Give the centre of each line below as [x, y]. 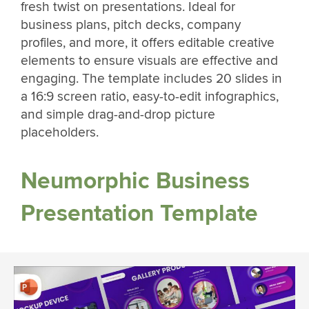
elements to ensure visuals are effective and [149, 61]
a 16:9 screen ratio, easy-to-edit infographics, [150, 97]
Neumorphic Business [135, 181]
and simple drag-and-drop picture [118, 115]
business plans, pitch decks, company [131, 25]
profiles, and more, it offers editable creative [148, 43]
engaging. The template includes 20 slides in [151, 79]
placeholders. [60, 133]
